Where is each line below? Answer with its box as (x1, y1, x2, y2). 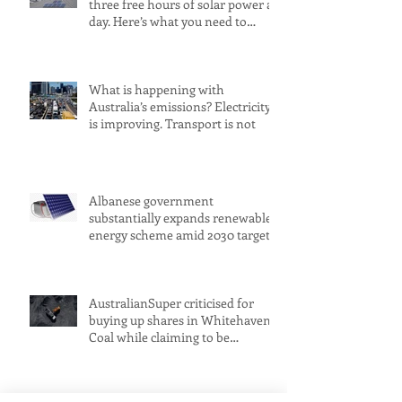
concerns (89, 243, 140, 261)
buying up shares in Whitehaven (89, 311, 271, 329)
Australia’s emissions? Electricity (89, 98, 271, 116)
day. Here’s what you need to (89, 13, 247, 31)
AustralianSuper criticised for (89, 294, 254, 312)
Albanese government (89, 192, 214, 210)
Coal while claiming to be (89, 328, 230, 346)
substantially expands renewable (89, 209, 272, 227)
